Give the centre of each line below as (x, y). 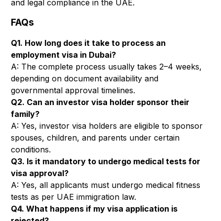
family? (25, 114)
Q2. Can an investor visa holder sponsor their (100, 102)
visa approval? (40, 173)
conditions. (31, 149)
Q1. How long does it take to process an (89, 43)
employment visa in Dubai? (64, 55)
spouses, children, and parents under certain (95, 137)
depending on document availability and (85, 78)
